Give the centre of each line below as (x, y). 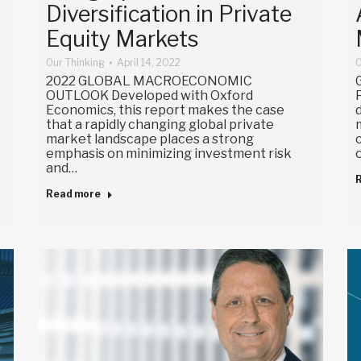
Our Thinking (75, 62)
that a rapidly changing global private (160, 124)
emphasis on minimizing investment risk (168, 153)
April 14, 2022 (148, 62)
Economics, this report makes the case (165, 110)
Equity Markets (122, 39)
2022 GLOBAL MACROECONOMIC (149, 81)
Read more (73, 193)
